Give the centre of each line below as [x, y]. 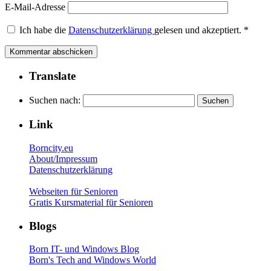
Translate [52, 76]
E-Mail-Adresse [35, 7]
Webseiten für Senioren [73, 191]
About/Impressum [63, 158]
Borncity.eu [51, 148]
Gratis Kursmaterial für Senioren [91, 202]
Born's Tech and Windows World [93, 260]
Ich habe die [44, 30]
